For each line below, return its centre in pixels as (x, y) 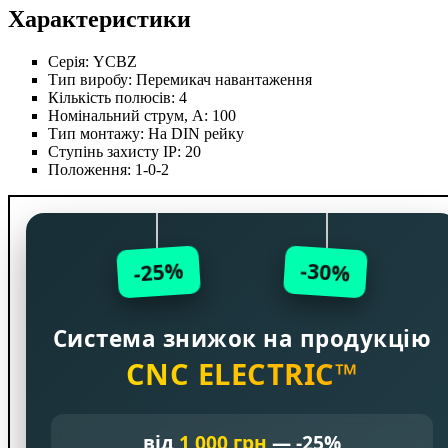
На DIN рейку (196, 133)
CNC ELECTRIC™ (242, 373)
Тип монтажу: (98, 133)
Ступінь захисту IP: (116, 151)
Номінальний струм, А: (130, 115)
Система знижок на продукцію (242, 338)
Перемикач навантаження (224, 79)
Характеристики (99, 18)
